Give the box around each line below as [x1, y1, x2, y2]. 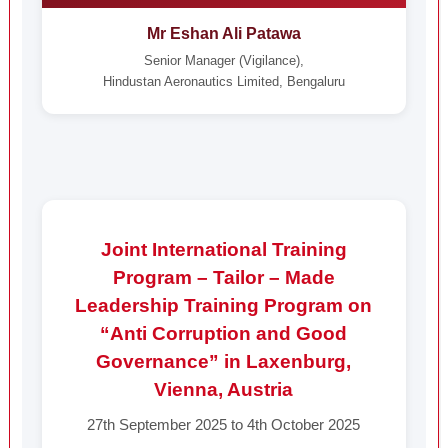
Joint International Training [100, 239, 347, 260]
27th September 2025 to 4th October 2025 [87, 416, 361, 433]
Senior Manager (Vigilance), [143, 53, 304, 68]
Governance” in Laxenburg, [96, 351, 352, 372]
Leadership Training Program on [75, 295, 373, 316]
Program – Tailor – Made [112, 267, 335, 288]
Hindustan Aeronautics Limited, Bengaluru [102, 74, 345, 89]
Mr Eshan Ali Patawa [146, 25, 301, 42]
